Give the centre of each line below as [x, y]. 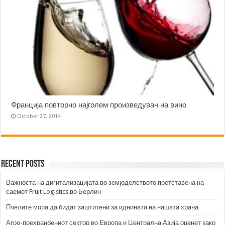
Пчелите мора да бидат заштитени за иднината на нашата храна [102, 207]
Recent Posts [23, 164]
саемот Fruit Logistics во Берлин [54, 192]
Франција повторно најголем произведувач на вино [99, 105]
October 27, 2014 [39, 117]
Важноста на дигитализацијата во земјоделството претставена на [105, 183]
